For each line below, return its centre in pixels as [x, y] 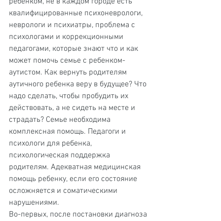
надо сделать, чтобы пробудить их [70, 96]
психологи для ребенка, [51, 144]
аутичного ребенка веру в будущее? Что [79, 84]
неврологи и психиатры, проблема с [73, 25]
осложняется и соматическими [64, 191]
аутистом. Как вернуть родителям [69, 73]
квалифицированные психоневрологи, [77, 13]
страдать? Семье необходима [61, 120]
